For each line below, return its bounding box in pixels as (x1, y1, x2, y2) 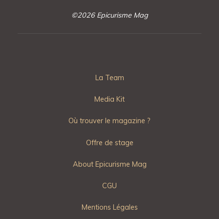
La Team (95, 73, 124, 83)
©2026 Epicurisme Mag (71, 10, 148, 20)
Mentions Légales (81, 203, 138, 212)
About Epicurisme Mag (72, 159, 147, 169)
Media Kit (94, 95, 125, 104)
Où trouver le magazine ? (68, 116, 151, 126)
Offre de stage (86, 138, 133, 147)
